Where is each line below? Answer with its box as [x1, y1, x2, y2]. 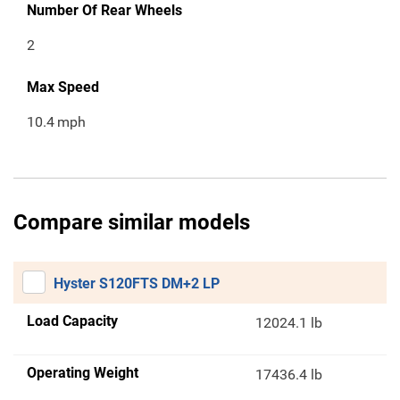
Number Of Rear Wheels [27, 2, 182, 20]
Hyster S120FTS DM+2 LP [54, 275, 220, 293]
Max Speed [27, 79, 99, 96]
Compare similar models [13, 210, 250, 236]
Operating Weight [27, 364, 138, 382]
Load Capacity [27, 312, 118, 330]
